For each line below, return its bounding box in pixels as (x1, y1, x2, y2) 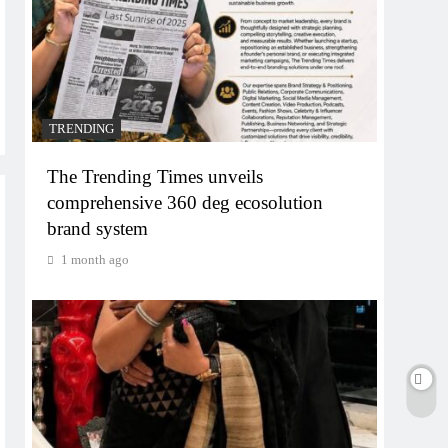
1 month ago (61, 251, 130, 267)
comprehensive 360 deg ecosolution (47, 191, 324, 213)
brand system (47, 217, 149, 239)
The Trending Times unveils (47, 165, 264, 187)
